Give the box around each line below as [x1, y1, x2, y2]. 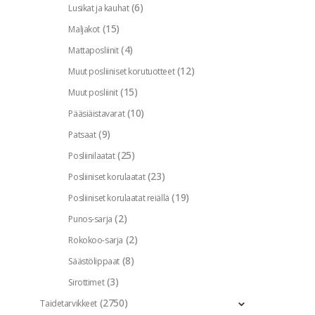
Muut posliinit [68, 86, 118, 99]
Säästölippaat [68, 255, 120, 268]
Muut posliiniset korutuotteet [68, 65, 175, 78]
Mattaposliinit [68, 44, 119, 57]
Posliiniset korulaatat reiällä [68, 192, 169, 205]
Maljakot [68, 23, 101, 36]
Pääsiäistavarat [68, 108, 125, 120]
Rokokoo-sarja [68, 234, 123, 247]
